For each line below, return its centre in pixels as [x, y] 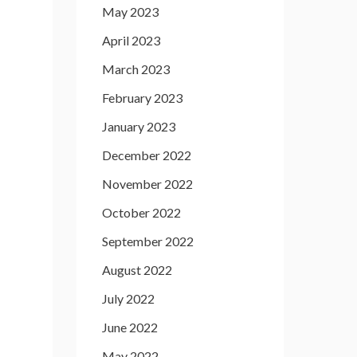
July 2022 [128, 298]
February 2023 [142, 98]
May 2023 [130, 12]
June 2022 [130, 327]
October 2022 [141, 212]
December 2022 [147, 155]
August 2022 [137, 270]
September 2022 [148, 241]
